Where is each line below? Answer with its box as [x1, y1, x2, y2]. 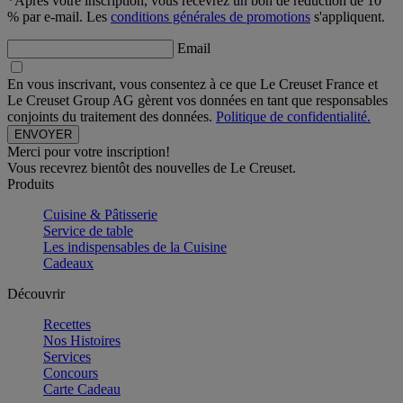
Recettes [43, 317, 91, 333]
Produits [7, 176, 54, 193]
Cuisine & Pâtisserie [43, 207, 157, 223]
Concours [43, 365, 98, 381]
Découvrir [7, 286, 65, 302]
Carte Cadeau [43, 381, 121, 398]
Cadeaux [43, 255, 94, 272]
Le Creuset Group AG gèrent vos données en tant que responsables [7, 93, 388, 109]
